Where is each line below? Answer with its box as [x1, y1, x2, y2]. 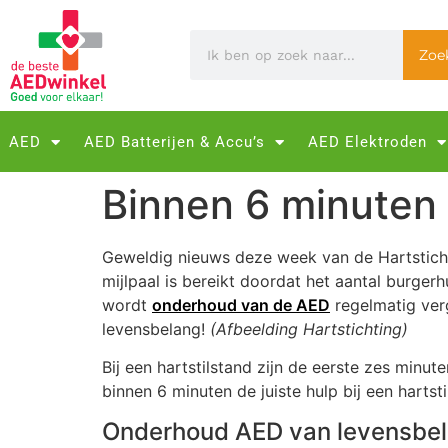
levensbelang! [102, 318, 210, 339]
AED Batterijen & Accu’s [84, 133, 265, 151]
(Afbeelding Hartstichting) [210, 318, 408, 339]
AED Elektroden [308, 133, 427, 151]
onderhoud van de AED [152, 294, 330, 315]
